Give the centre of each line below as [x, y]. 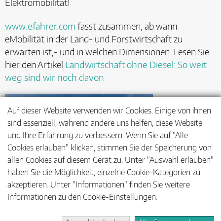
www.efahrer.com [40, 26]
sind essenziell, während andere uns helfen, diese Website [105, 123]
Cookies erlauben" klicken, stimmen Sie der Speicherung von [110, 147]
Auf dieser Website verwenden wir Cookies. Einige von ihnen [109, 110]
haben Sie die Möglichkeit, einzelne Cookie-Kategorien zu [104, 172]
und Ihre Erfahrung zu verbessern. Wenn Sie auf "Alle [98, 135]
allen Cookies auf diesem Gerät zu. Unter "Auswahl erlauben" [110, 160]
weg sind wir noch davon [55, 77]
